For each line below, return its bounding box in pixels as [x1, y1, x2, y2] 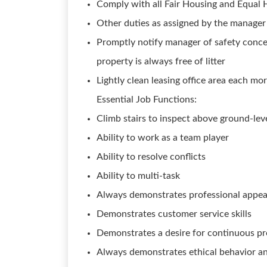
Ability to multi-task [97, 171, 180, 181]
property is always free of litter [97, 57, 225, 66]
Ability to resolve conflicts [97, 152, 206, 162]
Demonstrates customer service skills [97, 209, 252, 219]
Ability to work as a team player [97, 133, 229, 142]
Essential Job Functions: [97, 95, 197, 104]
